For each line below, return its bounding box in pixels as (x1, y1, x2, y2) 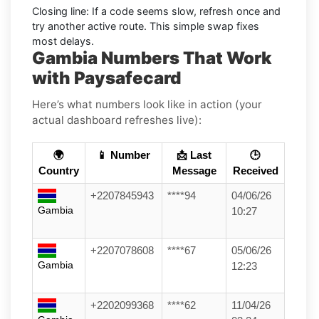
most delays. (32, 34, 94, 47)
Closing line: (32, 4, 89, 17)
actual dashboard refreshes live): (32, 113, 202, 127)
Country (38, 164, 79, 177)
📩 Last (177, 149, 211, 161)
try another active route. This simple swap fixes (32, 19, 259, 32)
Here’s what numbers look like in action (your (32, 97, 262, 111)
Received (232, 164, 278, 177)
